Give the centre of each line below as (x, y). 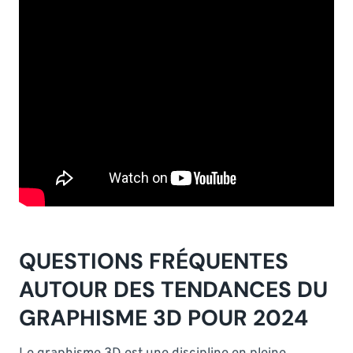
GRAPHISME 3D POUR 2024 (163, 318)
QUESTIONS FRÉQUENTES (154, 261)
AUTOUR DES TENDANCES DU (173, 289)
